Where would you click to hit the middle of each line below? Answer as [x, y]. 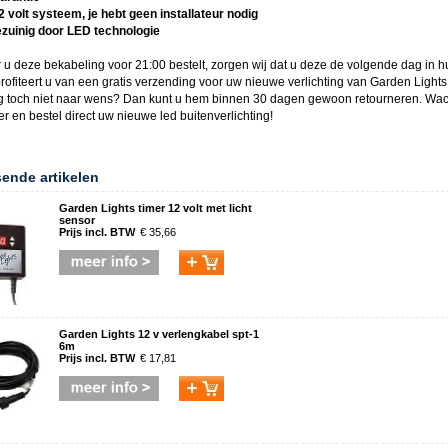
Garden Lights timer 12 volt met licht [155, 208]
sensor [77, 220]
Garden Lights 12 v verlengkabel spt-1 [159, 334]
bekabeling [74, 65]
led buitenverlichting [215, 116]
